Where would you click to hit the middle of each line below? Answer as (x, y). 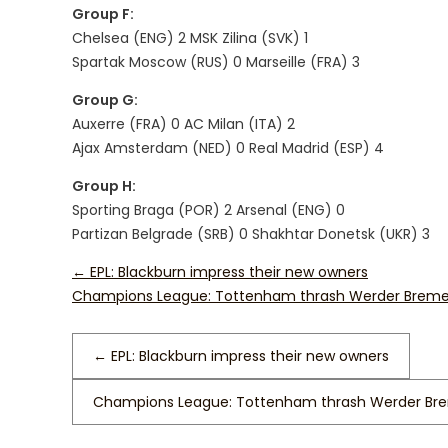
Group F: (103, 14)
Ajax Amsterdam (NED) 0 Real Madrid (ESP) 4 (228, 148)
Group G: (105, 100)
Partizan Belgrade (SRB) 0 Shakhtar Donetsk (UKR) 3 (251, 234)
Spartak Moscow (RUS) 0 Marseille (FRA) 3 (216, 62)
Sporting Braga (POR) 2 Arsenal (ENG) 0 (208, 210)
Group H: (104, 186)
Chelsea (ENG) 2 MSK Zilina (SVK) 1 (190, 38)
